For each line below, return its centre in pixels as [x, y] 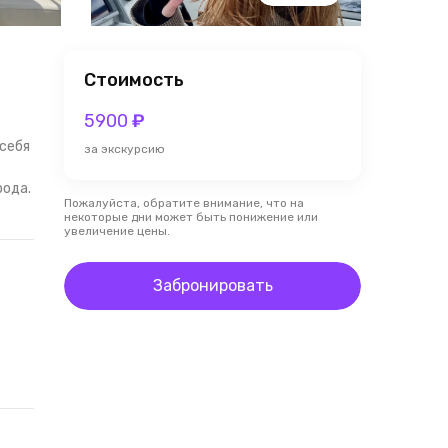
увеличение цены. [117, 231]
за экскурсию [124, 149]
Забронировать [212, 285]
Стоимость [134, 80]
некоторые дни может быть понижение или [191, 217]
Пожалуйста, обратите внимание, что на [184, 203]
